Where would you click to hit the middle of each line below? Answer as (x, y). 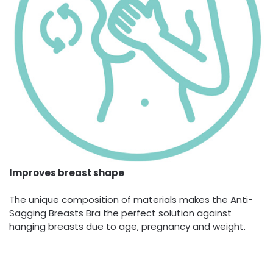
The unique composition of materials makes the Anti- (131, 200)
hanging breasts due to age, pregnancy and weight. (127, 227)
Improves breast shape (67, 172)
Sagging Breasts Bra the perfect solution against (120, 213)
